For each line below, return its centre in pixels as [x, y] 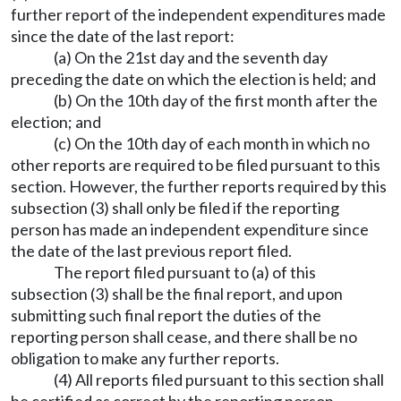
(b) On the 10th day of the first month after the [216, 100]
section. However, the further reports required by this [199, 186]
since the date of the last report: [123, 36]
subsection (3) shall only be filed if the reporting [175, 208]
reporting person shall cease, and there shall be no [184, 337]
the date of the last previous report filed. [151, 251]
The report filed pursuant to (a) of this [185, 272]
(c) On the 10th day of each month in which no [212, 143]
